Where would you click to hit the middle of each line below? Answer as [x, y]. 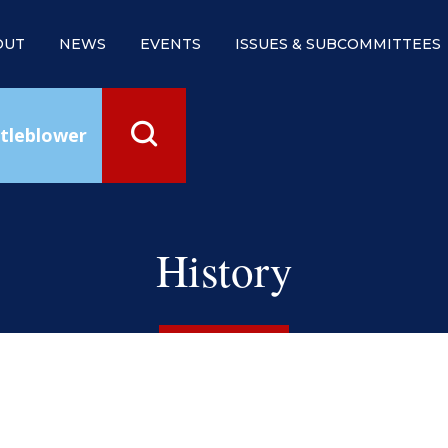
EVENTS [170, 44]
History [224, 270]
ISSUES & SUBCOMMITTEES [338, 44]
